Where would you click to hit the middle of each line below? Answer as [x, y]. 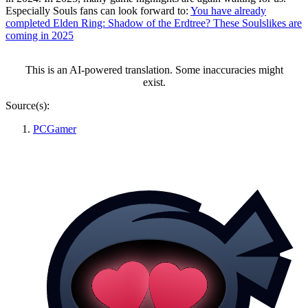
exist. [154, 82]
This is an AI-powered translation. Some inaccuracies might [154, 69]
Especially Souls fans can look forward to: [98, 10]
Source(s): [27, 105]
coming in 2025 [40, 35]
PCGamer [55, 129]
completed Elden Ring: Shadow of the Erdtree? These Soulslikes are [154, 23]
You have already [228, 10]
